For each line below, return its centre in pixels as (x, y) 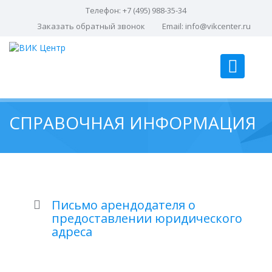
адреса (72, 232)
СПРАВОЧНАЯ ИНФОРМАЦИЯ (133, 123)
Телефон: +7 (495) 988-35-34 (136, 10)
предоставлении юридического (147, 218)
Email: (173, 26)
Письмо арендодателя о (124, 205)
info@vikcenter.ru (218, 26)
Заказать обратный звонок (91, 26)
